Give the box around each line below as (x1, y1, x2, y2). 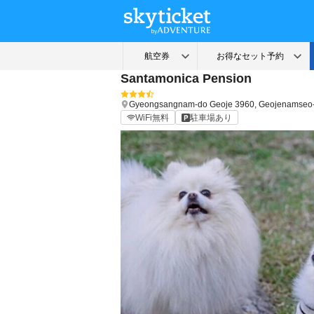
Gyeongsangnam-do (129, 100, 207, 109)
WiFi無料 (135, 112, 169, 123)
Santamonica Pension (121, 71, 252, 86)
